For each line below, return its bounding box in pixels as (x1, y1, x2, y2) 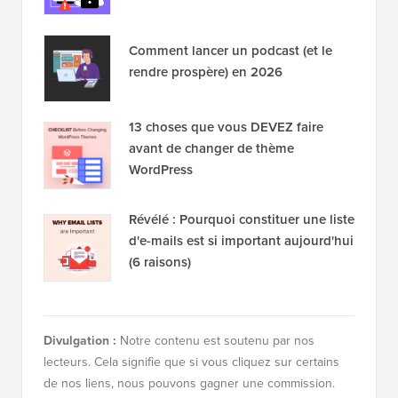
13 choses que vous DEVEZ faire (129, 116, 323, 137)
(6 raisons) (129, 251, 191, 272)
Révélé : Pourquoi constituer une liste (129, 209, 354, 229)
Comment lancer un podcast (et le (129, 40, 332, 60)
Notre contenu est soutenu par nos (116, 330, 314, 350)
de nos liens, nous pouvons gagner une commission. (44, 373, 335, 393)
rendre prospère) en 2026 (129, 61, 283, 82)
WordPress (129, 159, 193, 179)
